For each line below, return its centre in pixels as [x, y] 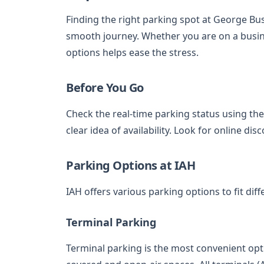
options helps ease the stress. [132, 52]
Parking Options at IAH [131, 165]
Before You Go [105, 87]
